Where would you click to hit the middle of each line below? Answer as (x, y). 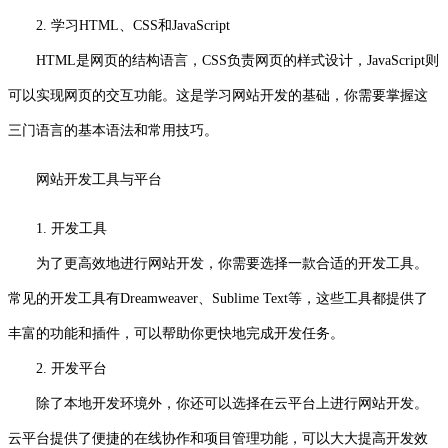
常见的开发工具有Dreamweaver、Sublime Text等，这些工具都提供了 (218, 298)
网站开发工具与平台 (99, 179)
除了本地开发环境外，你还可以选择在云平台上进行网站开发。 (218, 403)
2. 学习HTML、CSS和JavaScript (119, 25)
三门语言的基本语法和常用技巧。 (113, 130)
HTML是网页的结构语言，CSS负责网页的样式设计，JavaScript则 (223, 60)
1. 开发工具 (71, 228)
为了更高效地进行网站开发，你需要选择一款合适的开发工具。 (218, 263)
